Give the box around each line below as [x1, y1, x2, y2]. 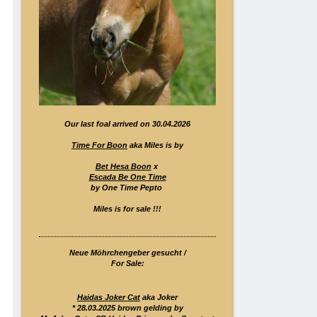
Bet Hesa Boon [95, 162, 151, 171]
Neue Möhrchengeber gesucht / [69, 248, 186, 257]
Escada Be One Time [88, 173, 166, 181]
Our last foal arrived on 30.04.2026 [64, 120, 190, 128]
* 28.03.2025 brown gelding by [71, 304, 183, 312]
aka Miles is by [127, 141, 183, 149]
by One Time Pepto [91, 183, 164, 192]
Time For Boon [71, 141, 127, 149]
